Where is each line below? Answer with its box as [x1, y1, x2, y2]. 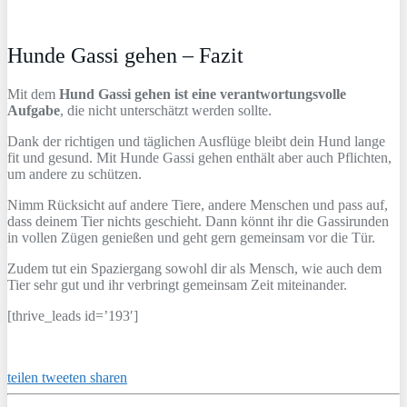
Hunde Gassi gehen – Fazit [7, 44, 243, 68]
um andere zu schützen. [7, 165, 142, 182]
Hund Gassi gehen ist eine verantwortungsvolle [59, 85, 346, 102]
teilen [7, 369, 38, 385]
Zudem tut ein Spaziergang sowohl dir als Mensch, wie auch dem [7, 260, 382, 276]
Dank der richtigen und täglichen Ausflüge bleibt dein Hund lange [7, 133, 385, 149]
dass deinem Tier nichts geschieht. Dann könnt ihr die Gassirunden [7, 213, 389, 229]
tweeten [42, 369, 86, 385]
